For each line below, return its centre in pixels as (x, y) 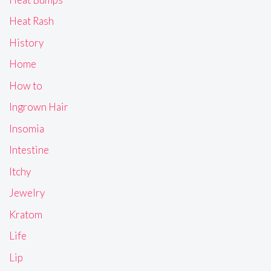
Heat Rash (31, 21)
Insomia (27, 128)
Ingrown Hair (39, 107)
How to (26, 85)
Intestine (29, 150)
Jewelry (27, 193)
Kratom (26, 214)
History (26, 42)
